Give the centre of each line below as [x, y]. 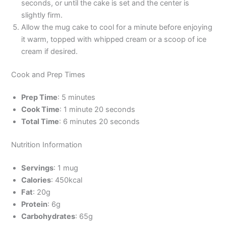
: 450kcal [67, 180]
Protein [35, 205]
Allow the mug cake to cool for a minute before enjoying [117, 27]
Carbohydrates [48, 217]
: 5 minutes [77, 98]
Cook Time [41, 110]
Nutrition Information [47, 145]
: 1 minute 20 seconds [98, 110]
